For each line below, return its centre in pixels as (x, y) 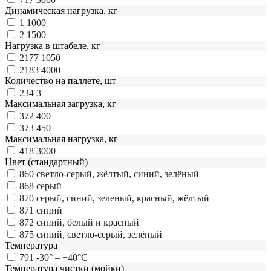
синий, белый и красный (88, 222)
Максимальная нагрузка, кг (61, 139)
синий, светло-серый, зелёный (99, 234)
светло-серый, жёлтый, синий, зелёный (118, 174)
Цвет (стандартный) (46, 162)
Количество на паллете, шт (60, 80)
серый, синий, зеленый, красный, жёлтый (123, 198)
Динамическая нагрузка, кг (61, 10)
